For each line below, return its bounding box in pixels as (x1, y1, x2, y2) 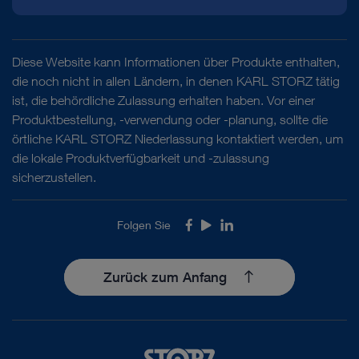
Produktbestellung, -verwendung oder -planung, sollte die (12, 111, 328, 127)
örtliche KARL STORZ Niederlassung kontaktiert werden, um (12, 131, 343, 146)
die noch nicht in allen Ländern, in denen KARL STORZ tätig (12, 73, 340, 88)
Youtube (200, 219, 247, 235)
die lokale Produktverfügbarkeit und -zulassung (12, 150, 269, 165)
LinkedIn (220, 219, 268, 235)
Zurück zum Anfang (103, 268, 227, 285)
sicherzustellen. (12, 169, 96, 184)
